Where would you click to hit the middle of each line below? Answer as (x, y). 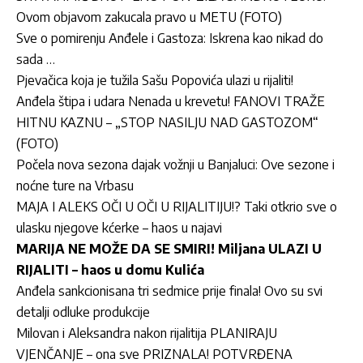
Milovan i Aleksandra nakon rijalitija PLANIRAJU (147, 333)
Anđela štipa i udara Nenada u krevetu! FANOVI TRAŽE (171, 101)
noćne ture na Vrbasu (75, 186)
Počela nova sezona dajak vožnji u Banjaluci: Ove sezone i (175, 164)
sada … (36, 59)
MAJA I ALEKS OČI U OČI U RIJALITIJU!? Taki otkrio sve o (177, 207)
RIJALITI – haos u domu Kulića (110, 270)
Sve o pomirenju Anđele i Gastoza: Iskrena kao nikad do (170, 38)
